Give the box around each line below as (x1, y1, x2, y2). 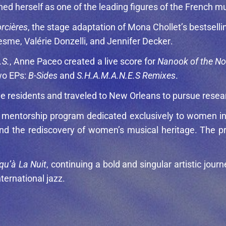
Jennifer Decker (107, 35, 171, 46)
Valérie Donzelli (24, 35, 86, 46)
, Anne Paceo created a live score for (10, 55, 157, 67)
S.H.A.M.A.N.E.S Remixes (77, 70, 176, 81)
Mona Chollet (128, 21, 181, 32)
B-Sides (28, 70, 58, 81)
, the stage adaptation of (28, 21, 128, 32)
